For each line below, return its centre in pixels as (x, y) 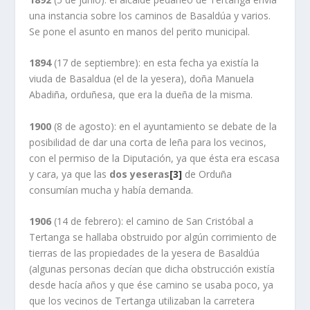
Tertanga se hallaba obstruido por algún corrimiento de (153, 237)
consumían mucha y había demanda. (111, 190)
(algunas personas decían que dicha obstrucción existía (152, 269)
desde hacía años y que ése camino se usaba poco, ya (152, 285)
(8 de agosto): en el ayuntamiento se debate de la (164, 126)
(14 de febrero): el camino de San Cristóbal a (153, 221)
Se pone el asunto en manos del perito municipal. (140, 32)
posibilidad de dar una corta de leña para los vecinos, (148, 142)
